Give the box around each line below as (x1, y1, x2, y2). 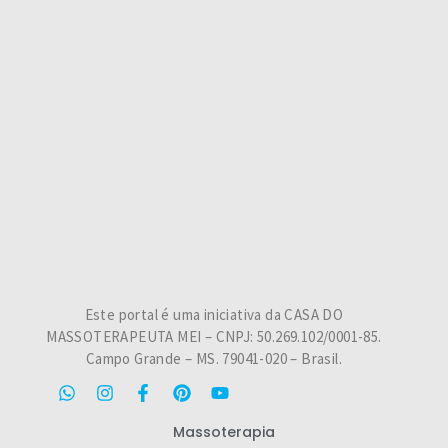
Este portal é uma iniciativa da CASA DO (84, 304, 344, 324)
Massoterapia (173, 422, 275, 443)
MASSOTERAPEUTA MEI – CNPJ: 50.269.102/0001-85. (46, 326, 382, 346)
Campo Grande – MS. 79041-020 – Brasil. (85, 348, 343, 368)
